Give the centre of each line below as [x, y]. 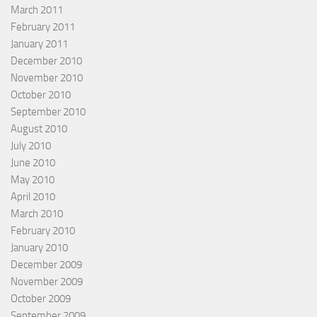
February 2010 [43, 230]
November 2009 [47, 281]
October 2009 [41, 298]
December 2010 [46, 60]
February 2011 [43, 27]
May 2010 [33, 179]
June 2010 [33, 162]
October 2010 [41, 94]
